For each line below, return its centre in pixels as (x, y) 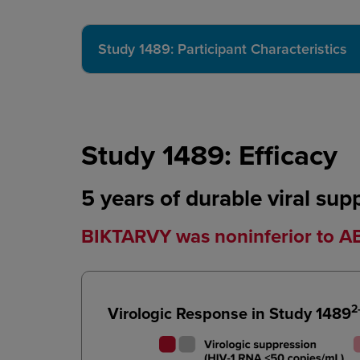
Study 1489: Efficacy (209, 154)
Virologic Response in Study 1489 (229, 313)
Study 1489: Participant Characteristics (223, 49)
